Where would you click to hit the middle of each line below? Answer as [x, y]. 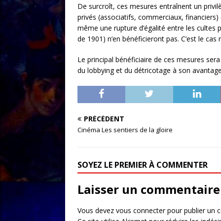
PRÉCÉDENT [104, 118]
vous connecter [141, 210]
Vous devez [97, 210]
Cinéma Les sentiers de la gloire [125, 129]
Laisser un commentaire [149, 189]
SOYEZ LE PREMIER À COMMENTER [143, 165]
